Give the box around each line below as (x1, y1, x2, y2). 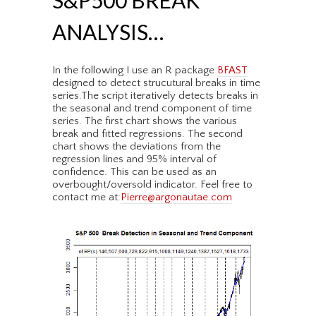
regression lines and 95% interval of (52, 153, 217, 166)
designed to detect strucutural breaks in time (52, 77, 260, 90)
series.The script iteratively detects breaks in (52, 90, 258, 102)
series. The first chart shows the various (52, 115, 237, 128)
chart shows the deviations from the (52, 140, 221, 153)
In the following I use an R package (52, 64, 217, 77)
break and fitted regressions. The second (52, 128, 243, 140)
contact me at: (52, 191, 121, 204)
